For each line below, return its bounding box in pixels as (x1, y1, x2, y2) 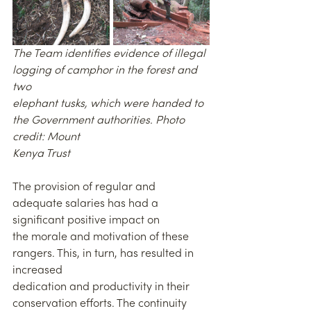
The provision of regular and (12, 181, 158, 193)
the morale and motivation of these (12, 231, 192, 243)
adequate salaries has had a (12, 198, 161, 210)
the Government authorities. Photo (12, 115, 187, 126)
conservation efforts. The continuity (12, 298, 190, 310)
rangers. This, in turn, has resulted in (12, 248, 196, 260)
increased (12, 264, 62, 276)
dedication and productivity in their (12, 281, 192, 293)
